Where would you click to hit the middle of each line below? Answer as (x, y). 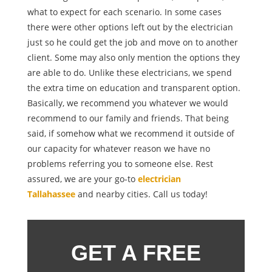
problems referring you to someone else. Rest (120, 164)
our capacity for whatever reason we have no (118, 149)
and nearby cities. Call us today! (141, 194)
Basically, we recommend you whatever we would (127, 103)
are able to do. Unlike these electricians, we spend (129, 73)
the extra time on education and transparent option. (134, 88)
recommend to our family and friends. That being (128, 118)
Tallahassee (51, 194)
